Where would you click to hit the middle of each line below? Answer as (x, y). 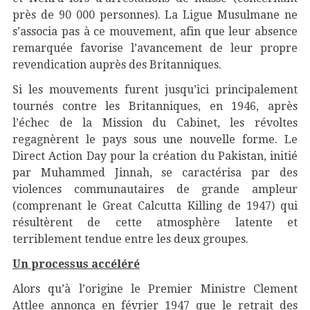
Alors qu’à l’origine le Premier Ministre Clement (155, 289)
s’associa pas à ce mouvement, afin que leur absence (155, 31)
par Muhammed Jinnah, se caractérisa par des (155, 173)
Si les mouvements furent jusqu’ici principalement (155, 90)
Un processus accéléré (76, 264)
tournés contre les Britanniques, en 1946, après (155, 106)
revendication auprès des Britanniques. (118, 65)
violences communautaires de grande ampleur (155, 189)
